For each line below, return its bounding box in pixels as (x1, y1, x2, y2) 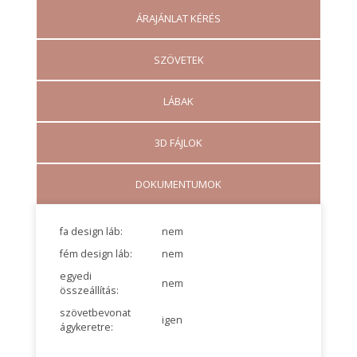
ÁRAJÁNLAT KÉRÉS (136, 11, 221, 26)
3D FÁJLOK (155, 135, 202, 151)
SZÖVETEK (153, 53, 204, 68)
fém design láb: (59, 247, 132, 261)
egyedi (59, 269, 92, 284)
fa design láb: (59, 225, 123, 239)
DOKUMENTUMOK (135, 177, 222, 192)
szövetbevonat (59, 306, 131, 320)
